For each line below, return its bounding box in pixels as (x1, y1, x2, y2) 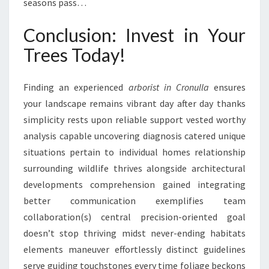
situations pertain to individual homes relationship (23, 146, 246, 158)
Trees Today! (23, 44, 125, 65)
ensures (208, 81, 246, 93)
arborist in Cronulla (128, 81, 209, 93)
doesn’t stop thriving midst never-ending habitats (23, 227, 246, 239)
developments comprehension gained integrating (23, 178, 246, 190)
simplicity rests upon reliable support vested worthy (23, 113, 246, 125)
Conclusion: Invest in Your (23, 24, 246, 46)
